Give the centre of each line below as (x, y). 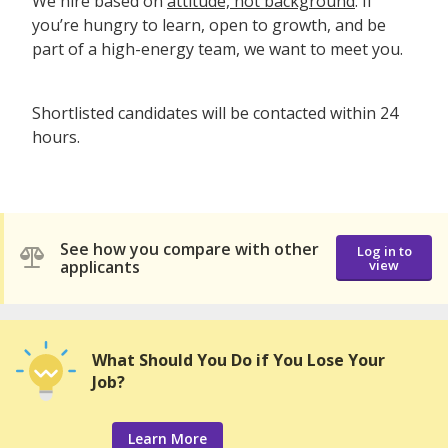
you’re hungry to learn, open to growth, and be (209, 24)
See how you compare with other (189, 249)
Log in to (384, 251)
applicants (100, 267)
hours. (56, 136)
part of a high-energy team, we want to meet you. (219, 48)
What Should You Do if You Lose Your (238, 359)
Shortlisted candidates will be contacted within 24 (215, 112)
